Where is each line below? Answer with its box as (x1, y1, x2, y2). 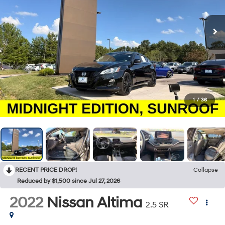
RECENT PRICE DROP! (15, 166, 77, 174)
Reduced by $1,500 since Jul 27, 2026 (17, 177, 120, 185)
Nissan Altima (46, 193, 142, 212)
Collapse (193, 166, 218, 174)
